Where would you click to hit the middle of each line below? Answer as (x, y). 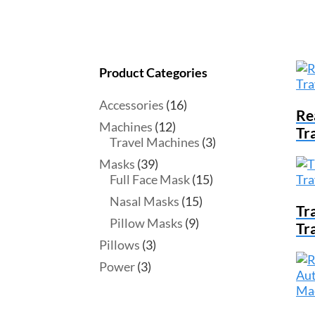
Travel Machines (154, 142)
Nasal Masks (144, 201)
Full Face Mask (149, 180)
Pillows (119, 245)
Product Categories (153, 73)
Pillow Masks (146, 223)
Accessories (131, 105)
